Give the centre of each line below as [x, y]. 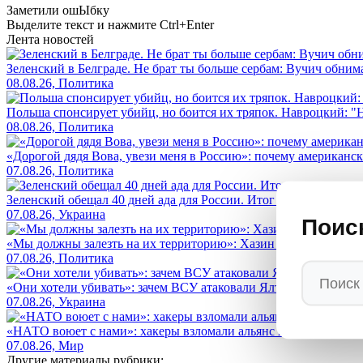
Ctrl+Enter [187, 25]
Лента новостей [50, 40]
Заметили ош [43, 11]
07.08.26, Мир [45, 346]
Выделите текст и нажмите [83, 25]
